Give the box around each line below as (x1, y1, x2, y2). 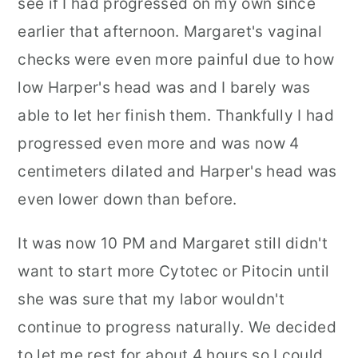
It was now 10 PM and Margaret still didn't (18, 234, 328, 253)
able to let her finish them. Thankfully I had (18, 106, 334, 125)
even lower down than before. (18, 190, 242, 209)
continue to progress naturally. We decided (18, 318, 336, 336)
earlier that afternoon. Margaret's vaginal (18, 22, 322, 41)
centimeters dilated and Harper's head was (18, 162, 337, 181)
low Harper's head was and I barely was (18, 78, 311, 97)
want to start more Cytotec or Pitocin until (18, 262, 330, 280)
